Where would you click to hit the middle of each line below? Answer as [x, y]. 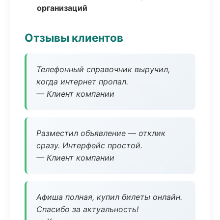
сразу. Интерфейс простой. [89, 145]
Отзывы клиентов [74, 38]
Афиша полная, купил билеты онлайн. [109, 197]
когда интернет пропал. [82, 82]
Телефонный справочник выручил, [103, 69]
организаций [62, 8]
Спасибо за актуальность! [87, 209]
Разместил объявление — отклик [101, 133]
